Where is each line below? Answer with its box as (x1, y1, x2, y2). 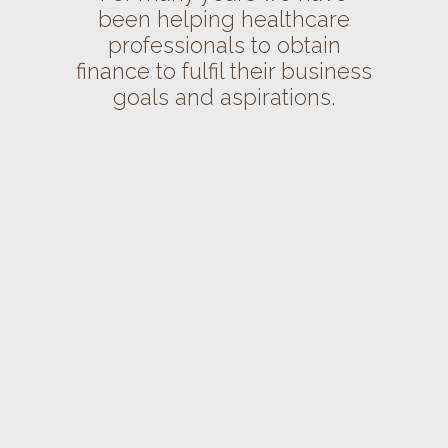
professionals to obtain (107, 32, 341, 58)
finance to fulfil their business (76, 58, 372, 84)
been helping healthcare (98, 6, 350, 32)
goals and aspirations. (113, 84, 335, 110)
